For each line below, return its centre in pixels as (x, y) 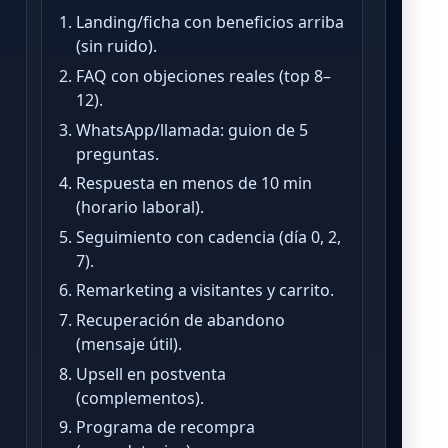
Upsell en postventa (151, 373)
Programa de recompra (166, 427)
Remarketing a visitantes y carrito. (205, 290)
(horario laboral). (140, 207)
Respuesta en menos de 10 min (194, 183)
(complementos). (140, 397)
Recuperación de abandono (181, 320)
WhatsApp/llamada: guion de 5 (192, 129)
